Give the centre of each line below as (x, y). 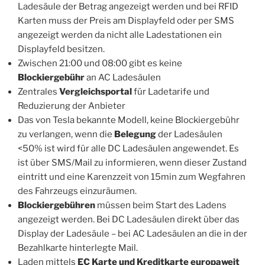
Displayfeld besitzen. (61, 49)
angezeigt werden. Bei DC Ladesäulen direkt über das (129, 220)
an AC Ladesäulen (124, 78)
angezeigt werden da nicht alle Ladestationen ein (120, 35)
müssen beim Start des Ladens (162, 206)
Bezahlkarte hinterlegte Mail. (78, 248)
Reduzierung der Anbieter (72, 106)
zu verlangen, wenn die (66, 135)
